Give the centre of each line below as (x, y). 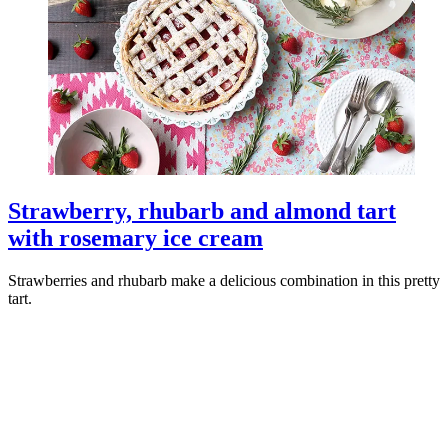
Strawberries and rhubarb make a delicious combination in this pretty (224, 281)
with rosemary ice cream (135, 238)
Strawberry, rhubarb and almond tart (202, 211)
